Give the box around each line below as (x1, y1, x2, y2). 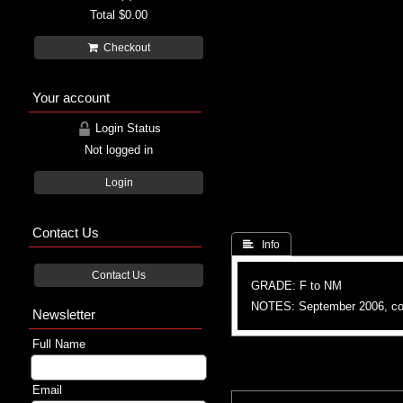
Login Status (91, 121, 161, 135)
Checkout (97, 41, 150, 53)
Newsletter (32, 306, 95, 322)
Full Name (32, 336, 85, 351)
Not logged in (85, 142, 153, 157)
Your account (32, 89, 110, 105)
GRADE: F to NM (251, 278, 342, 292)
